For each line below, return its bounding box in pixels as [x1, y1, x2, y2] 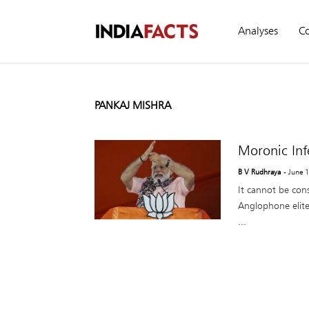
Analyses [238, 24, 278, 38]
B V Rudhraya [237, 166, 281, 177]
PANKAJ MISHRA [94, 98, 171, 112]
